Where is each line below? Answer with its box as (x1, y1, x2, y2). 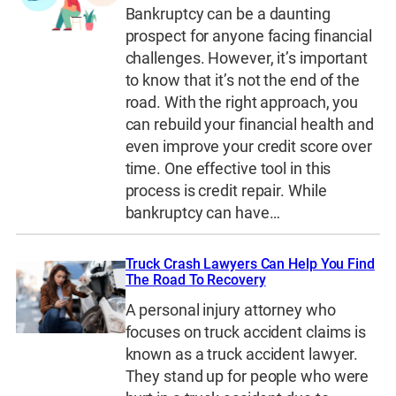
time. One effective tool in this (125, 159, 331, 179)
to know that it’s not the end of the (125, 71, 360, 91)
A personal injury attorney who (125, 301, 336, 321)
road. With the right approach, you (125, 93, 359, 113)
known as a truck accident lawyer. (125, 345, 359, 365)
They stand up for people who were (125, 367, 369, 387)
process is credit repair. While (125, 181, 327, 202)
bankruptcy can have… (125, 203, 280, 224)
